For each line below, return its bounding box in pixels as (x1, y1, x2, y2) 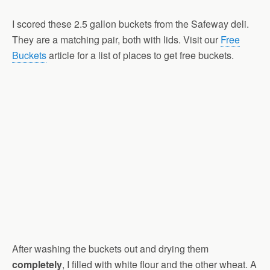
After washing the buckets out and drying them (12, 242, 209, 256)
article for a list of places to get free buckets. (46, 48, 234, 62)
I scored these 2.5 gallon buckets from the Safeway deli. (12, 16, 249, 31)
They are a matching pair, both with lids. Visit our (12, 32, 221, 46)
